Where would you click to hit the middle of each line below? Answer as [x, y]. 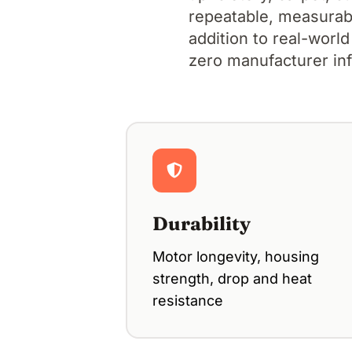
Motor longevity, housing [236, 256]
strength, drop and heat [232, 278]
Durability [202, 223]
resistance [188, 300]
